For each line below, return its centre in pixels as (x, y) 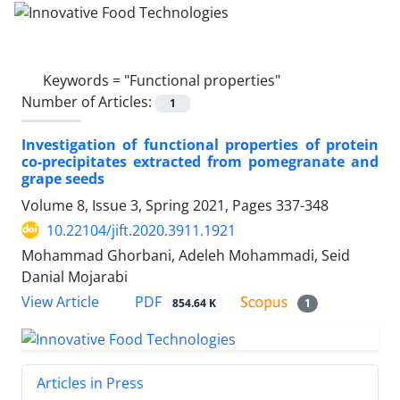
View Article (60, 302)
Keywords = (83, 80)
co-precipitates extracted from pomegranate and (200, 161)
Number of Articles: (88, 101)
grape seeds (63, 178)
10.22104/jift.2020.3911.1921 (141, 230)
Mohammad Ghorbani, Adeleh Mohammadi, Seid (186, 255)
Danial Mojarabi (75, 276)
